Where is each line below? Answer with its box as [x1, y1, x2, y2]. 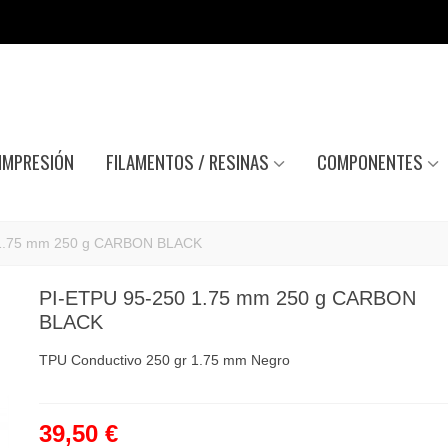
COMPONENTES [316, 148, 423, 175]
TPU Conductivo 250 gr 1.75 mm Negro [38, 352, 290, 368]
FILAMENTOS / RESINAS [105, 148, 269, 175]
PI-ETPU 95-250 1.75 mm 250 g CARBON [38, 287, 416, 309]
